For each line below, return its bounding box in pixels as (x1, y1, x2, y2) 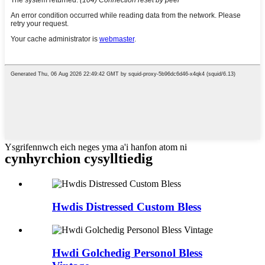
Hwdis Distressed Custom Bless (52, 201, 201, 214)
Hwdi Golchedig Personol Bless (52, 246, 202, 259)
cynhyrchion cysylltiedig (5, 151, 153, 167)
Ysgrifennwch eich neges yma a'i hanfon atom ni (5, 141, 187, 152)
